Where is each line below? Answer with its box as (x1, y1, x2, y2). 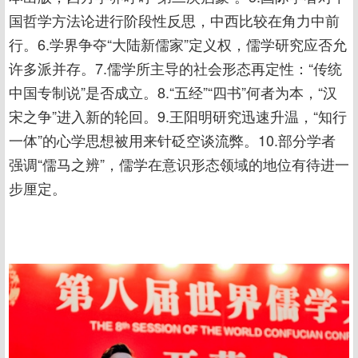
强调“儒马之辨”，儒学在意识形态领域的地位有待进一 (9, 153, 349, 175)
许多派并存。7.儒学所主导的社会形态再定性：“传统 (9, 58, 342, 79)
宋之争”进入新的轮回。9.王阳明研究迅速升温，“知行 (9, 105, 347, 127)
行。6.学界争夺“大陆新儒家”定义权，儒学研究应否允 (9, 34, 347, 55)
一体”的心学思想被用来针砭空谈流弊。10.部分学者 (9, 129, 336, 151)
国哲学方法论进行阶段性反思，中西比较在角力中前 (9, 10, 340, 31)
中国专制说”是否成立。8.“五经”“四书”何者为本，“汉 (9, 82, 337, 103)
